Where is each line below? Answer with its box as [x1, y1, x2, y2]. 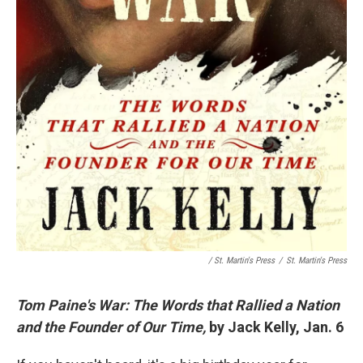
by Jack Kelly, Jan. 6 [209, 318, 344, 336]
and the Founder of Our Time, [16, 318, 209, 336]
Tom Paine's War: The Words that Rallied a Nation [16, 297, 340, 314]
